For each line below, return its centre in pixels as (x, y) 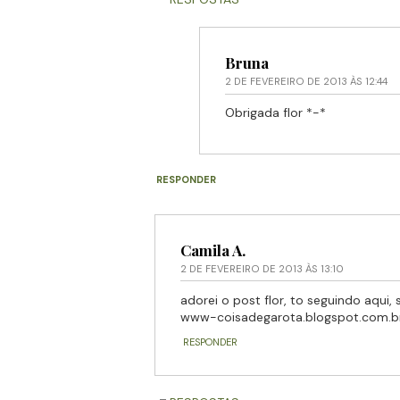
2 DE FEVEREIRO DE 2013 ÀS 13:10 (262, 268)
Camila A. (212, 250)
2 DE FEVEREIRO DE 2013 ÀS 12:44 (306, 82)
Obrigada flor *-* (275, 113)
